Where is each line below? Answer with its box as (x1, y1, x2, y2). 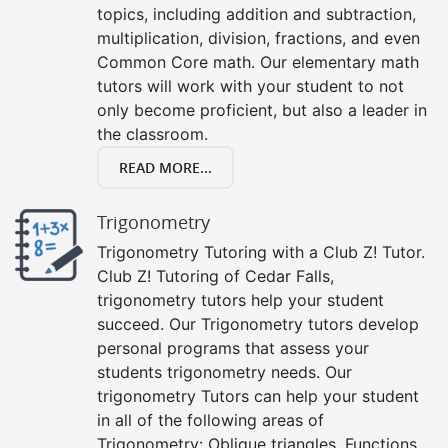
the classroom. (97, 123, 208, 144)
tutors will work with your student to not (97, 75, 404, 96)
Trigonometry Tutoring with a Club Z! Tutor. (97, 241, 425, 262)
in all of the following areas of (97, 409, 324, 430)
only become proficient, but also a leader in (97, 99, 427, 120)
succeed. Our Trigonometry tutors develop (97, 313, 419, 334)
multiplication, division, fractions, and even (97, 27, 420, 48)
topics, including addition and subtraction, (97, 3, 416, 24)
